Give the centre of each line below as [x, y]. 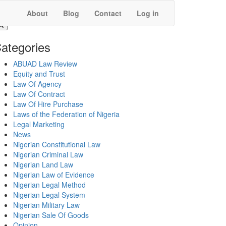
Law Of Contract [39, 94]
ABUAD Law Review [45, 64]
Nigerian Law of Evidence [54, 175]
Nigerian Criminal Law [48, 154]
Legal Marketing [39, 124]
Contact [108, 13]
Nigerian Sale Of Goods [51, 215]
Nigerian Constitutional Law [57, 144]
